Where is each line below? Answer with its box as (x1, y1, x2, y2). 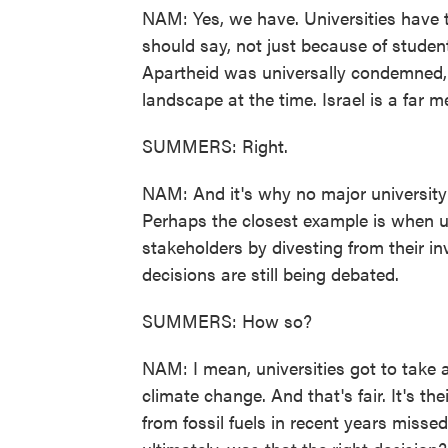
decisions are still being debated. (142, 261, 399, 286)
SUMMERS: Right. (142, 133, 288, 158)
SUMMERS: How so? (142, 308, 312, 333)
